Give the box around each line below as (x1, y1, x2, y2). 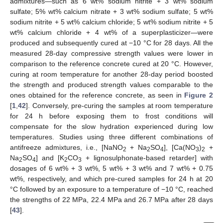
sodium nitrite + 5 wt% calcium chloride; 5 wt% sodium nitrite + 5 (10, 17, 213, 26)
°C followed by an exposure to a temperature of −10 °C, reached (10, 185, 213, 193)
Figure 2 (184, 91, 214, 99)
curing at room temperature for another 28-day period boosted (10, 70, 213, 78)
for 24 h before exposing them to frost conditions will (10, 111, 213, 120)
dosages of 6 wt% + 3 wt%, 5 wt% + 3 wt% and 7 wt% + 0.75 (10, 164, 213, 172)
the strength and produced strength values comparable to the (10, 80, 213, 89)
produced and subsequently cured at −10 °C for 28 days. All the (10, 38, 213, 47)
